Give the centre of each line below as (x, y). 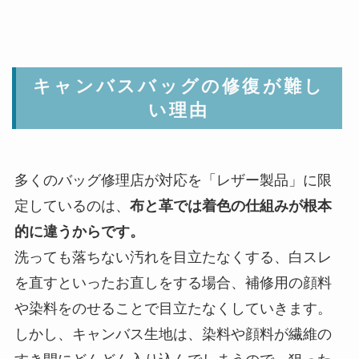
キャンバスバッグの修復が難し (179, 86)
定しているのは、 (72, 206)
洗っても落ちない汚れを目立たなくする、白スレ (173, 257)
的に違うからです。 (79, 231)
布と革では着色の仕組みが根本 (230, 206)
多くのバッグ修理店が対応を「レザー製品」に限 (173, 180)
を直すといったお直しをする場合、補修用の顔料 (173, 282)
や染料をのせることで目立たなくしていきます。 (173, 308)
